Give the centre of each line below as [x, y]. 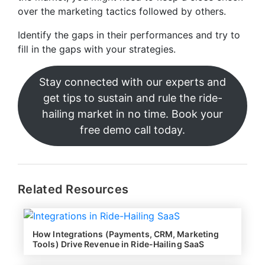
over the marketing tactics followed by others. [123, 11]
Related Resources [73, 189]
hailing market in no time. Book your [132, 114]
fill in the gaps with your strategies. [98, 49]
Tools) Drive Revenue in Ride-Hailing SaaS [119, 244]
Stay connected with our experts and [132, 82]
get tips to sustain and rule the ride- [132, 98]
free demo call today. [132, 130]
